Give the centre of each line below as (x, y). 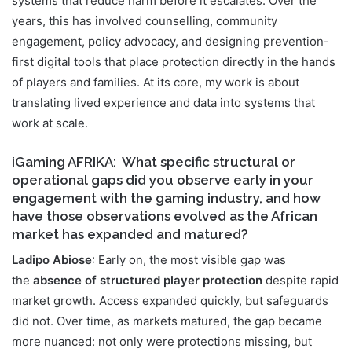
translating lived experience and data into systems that (163, 102)
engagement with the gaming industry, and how (166, 198)
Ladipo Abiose (52, 260)
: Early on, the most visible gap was (189, 260)
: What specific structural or (204, 161)
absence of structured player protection (148, 280)
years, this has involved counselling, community (145, 20)
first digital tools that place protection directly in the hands (174, 61)
